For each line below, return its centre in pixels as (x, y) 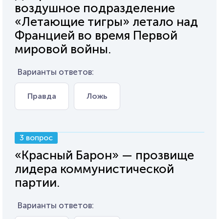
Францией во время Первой (96, 35)
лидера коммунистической (94, 169)
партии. (37, 183)
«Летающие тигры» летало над (106, 22)
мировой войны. (63, 49)
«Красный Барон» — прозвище (104, 155)
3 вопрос (36, 138)
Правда (42, 96)
